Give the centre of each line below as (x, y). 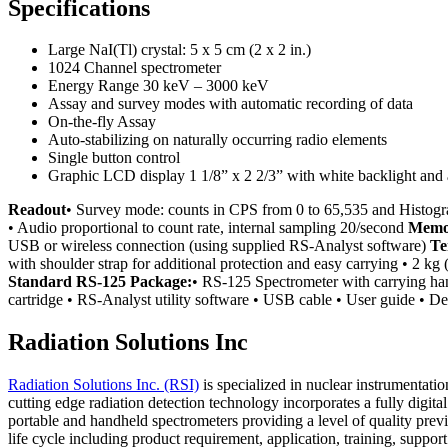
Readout (37, 210)
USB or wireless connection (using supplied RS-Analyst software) (219, 246)
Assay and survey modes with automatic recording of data (230, 104)
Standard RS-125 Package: (100, 282)
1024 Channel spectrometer (134, 68)
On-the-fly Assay (102, 122)
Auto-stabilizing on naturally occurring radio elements (217, 140)
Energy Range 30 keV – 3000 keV (158, 86)
